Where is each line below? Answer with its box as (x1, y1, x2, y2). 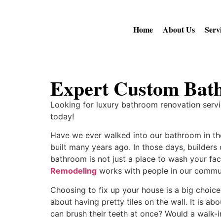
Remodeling (50, 166, 97, 176)
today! (50, 111, 74, 121)
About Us (163, 24, 195, 35)
